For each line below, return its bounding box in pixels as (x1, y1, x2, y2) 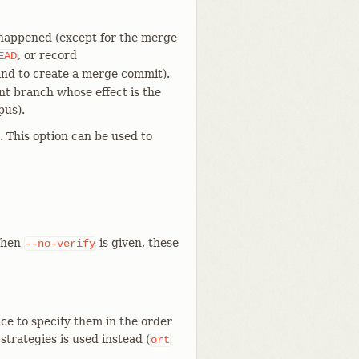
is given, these (96, 236, 179, 249)
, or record (18, 49, 77, 62)
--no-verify (25, 237, 95, 250)
